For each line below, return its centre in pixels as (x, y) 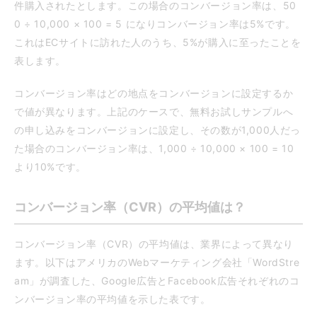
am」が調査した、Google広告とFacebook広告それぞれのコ (157, 281)
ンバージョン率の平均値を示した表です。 (113, 299)
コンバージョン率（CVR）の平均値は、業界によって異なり (154, 244)
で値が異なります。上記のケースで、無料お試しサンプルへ (154, 112)
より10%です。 (50, 167)
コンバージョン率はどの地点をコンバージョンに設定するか (154, 93)
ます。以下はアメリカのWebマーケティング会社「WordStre (157, 263)
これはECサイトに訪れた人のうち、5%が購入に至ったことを (158, 42)
